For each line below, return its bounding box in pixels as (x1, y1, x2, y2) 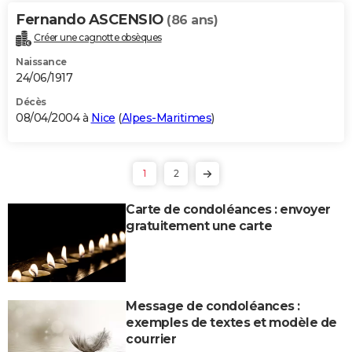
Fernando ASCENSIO (16, 10, 167, 28)
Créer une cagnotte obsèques (34, 31, 162, 43)
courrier (126, 331, 176, 346)
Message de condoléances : (126, 298, 300, 313)
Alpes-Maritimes (121, 110, 211, 125)
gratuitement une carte (126, 218, 272, 233)
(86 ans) (167, 12, 218, 27)
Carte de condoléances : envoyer (126, 201, 331, 217)
